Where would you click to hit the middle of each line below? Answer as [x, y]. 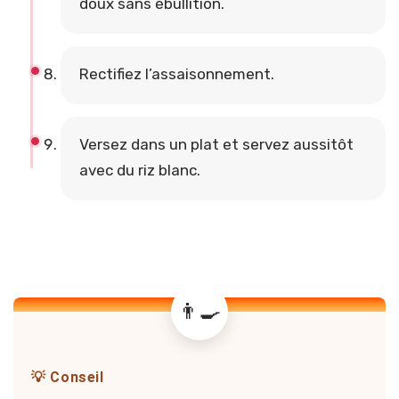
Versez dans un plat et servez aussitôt [216, 145]
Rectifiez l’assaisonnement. [176, 74]
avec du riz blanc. [139, 171]
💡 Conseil [68, 377]
